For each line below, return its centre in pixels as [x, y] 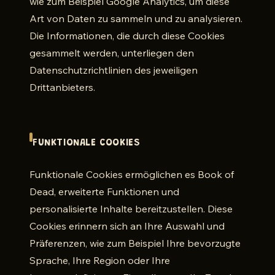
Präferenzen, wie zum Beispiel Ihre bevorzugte [135, 243]
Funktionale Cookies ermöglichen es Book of [132, 174]
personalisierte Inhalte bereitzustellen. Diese [131, 209]
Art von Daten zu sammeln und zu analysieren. [136, 18]
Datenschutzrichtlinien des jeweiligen [114, 70]
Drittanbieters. [62, 87]
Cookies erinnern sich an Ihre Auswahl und [127, 226]
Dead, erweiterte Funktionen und [104, 192]
